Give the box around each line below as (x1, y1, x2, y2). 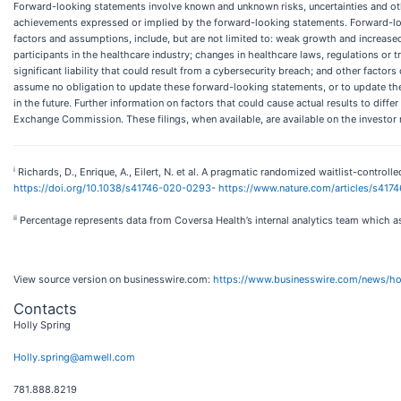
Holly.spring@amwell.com (13, 351, 135, 363)
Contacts (13, 300, 77, 318)
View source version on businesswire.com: (13, 273, 213, 286)
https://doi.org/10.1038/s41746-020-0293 (13, 182, 211, 194)
